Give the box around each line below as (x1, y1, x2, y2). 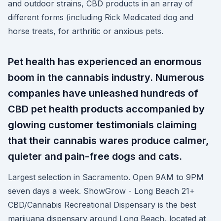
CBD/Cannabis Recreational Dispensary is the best (8, 200, 196, 210)
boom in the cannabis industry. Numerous (8, 72, 204, 83)
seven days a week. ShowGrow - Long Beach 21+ (8, 186, 195, 196)
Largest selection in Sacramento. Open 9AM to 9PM (8, 172, 204, 182)
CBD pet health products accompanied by (8, 103, 205, 115)
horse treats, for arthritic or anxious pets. (8, 26, 163, 36)
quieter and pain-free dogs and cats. (8, 150, 182, 162)
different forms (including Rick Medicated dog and (8, 12, 193, 22)
